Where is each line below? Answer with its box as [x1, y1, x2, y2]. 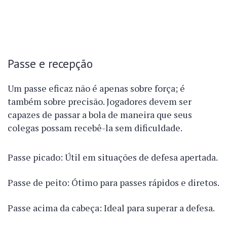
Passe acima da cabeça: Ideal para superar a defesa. [8, 202, 215, 214]
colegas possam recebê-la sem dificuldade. [8, 122, 182, 134]
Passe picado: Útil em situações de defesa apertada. [8, 151, 218, 163]
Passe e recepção [8, 56, 93, 71]
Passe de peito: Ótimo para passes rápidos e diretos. [8, 176, 219, 188]
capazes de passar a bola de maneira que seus [8, 108, 192, 121]
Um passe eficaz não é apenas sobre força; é [8, 82, 185, 94]
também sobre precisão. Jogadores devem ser [8, 95, 192, 107]
